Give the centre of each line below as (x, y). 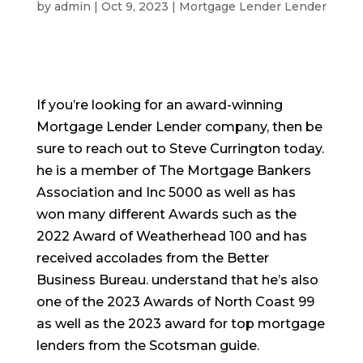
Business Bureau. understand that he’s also (177, 280)
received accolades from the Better (152, 258)
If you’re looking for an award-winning (159, 105)
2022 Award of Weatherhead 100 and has (171, 236)
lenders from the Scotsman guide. (147, 346)
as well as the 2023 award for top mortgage (180, 324)
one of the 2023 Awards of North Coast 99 (175, 302)
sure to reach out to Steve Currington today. (180, 149)
